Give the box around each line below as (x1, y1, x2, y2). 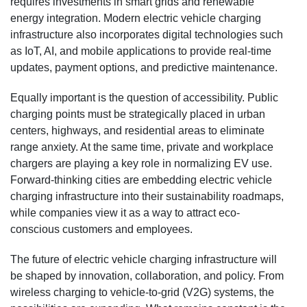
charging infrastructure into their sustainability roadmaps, (10, 190, 284, 202)
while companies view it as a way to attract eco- (10, 206, 240, 219)
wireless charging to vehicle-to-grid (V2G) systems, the (10, 286, 274, 298)
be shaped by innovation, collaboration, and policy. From (10, 269, 284, 282)
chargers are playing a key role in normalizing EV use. (10, 157, 272, 169)
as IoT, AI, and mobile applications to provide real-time (10, 45, 271, 57)
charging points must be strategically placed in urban (10, 108, 265, 120)
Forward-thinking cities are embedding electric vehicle (10, 173, 272, 186)
